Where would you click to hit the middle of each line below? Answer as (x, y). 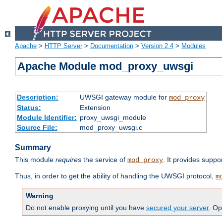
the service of (104, 160)
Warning (40, 196)
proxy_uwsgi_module (113, 118)
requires (68, 160)
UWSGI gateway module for (124, 97)
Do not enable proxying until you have (86, 208)
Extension (95, 108)
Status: (29, 108)
